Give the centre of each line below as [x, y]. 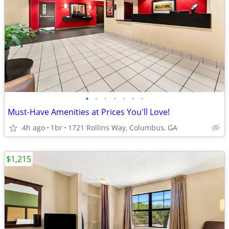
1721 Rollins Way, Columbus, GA [123, 128]
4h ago [33, 128]
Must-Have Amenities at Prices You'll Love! [89, 112]
